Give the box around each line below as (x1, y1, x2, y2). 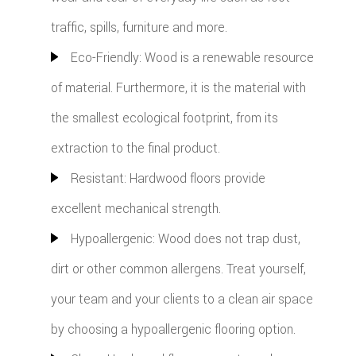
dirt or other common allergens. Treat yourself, (50, 260, 306, 279)
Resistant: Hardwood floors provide (70, 169, 265, 188)
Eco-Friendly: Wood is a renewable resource (70, 48, 314, 68)
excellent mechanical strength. (50, 199, 221, 219)
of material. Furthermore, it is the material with (50, 79, 306, 98)
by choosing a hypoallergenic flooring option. (50, 320, 296, 339)
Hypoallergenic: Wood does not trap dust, (70, 230, 300, 249)
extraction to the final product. (50, 139, 220, 158)
